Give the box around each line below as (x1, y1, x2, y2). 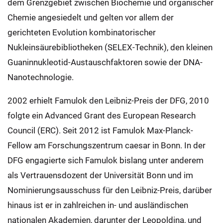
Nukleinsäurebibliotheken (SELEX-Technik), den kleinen (7, 42, 213, 52)
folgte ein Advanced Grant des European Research (7, 110, 196, 120)
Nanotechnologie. (7, 72, 74, 82)
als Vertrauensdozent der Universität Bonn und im (7, 170, 193, 180)
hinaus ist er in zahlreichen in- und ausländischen (7, 200, 188, 210)
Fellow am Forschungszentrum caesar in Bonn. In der (7, 140, 206, 150)
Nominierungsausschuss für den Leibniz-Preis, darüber (7, 185, 212, 195)
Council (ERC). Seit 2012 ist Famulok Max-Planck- (7, 125, 193, 135)
